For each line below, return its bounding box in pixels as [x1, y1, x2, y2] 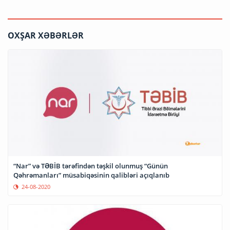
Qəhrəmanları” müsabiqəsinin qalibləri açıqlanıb [13, 170, 169, 180]
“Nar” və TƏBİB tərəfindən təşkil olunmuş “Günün [13, 161, 168, 171]
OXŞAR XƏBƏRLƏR [8, 30, 84, 42]
